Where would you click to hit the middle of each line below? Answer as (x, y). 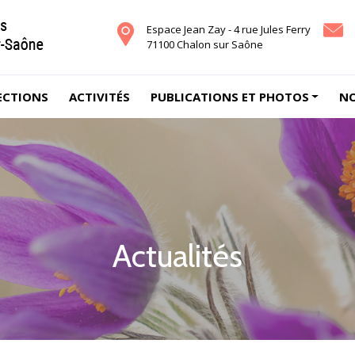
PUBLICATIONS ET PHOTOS (229, 97)
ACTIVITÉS (99, 97)
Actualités (177, 256)
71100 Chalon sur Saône (204, 44)
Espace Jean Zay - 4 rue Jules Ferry (228, 29)
